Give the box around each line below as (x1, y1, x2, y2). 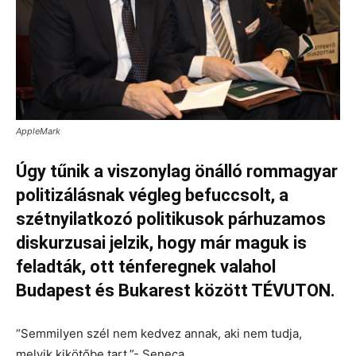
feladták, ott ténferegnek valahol (16, 257, 276, 277)
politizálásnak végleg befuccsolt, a (16, 185, 288, 205)
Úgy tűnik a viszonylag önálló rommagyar (16, 161, 338, 181)
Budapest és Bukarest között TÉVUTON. (16, 281, 335, 300)
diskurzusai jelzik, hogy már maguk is (16, 233, 307, 253)
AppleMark (16, 126, 60, 137)
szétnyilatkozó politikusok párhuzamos (16, 209, 326, 229)
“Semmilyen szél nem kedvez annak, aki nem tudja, (16, 326, 302, 341)
